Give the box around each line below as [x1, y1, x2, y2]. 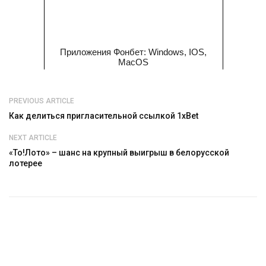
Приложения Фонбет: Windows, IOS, [60, 47, 207, 57]
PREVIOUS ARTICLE [9, 97, 74, 105]
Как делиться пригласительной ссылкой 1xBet [9, 111, 198, 121]
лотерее [9, 159, 42, 168]
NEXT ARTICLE [9, 134, 57, 142]
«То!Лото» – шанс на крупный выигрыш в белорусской [9, 148, 229, 157]
